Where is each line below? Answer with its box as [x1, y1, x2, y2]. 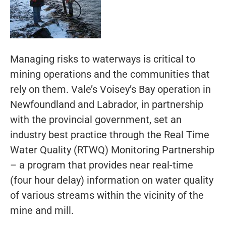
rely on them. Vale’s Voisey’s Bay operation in [10, 83, 211, 95]
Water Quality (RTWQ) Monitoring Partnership [10, 143, 214, 156]
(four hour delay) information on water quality [10, 174, 213, 186]
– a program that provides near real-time [10, 158, 193, 171]
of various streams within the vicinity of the [10, 189, 204, 201]
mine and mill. [10, 204, 74, 216]
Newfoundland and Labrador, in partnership [10, 98, 203, 110]
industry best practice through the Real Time [10, 128, 209, 141]
